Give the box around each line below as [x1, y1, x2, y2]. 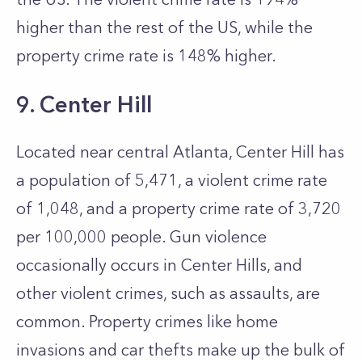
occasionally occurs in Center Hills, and [16, 255, 302, 275]
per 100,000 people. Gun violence [16, 227, 267, 246]
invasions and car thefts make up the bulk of [16, 340, 345, 360]
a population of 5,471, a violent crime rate [16, 170, 327, 190]
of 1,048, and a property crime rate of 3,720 [16, 199, 341, 218]
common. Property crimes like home [16, 312, 278, 331]
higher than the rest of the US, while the [16, 18, 313, 37]
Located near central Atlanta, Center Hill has [16, 142, 344, 162]
